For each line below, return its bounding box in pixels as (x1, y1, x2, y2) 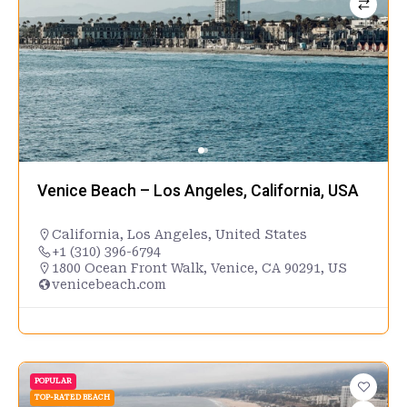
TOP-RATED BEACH (35, 392, 110, 402)
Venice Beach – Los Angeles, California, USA (37, 181, 359, 200)
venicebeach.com (52, 276, 166, 292)
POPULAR (35, 376, 72, 385)
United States (215, 226, 307, 242)
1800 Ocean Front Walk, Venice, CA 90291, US (52, 260, 347, 275)
